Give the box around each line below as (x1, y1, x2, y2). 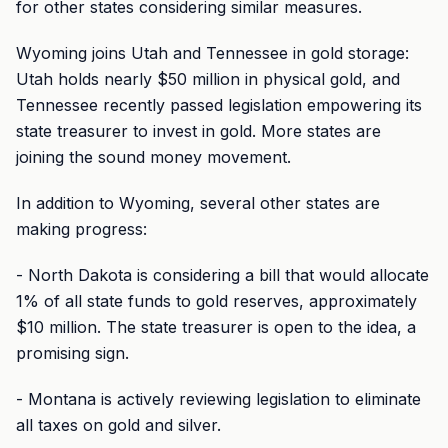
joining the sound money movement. (16, 147, 291, 167)
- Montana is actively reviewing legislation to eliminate (16, 389, 421, 409)
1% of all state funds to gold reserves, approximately (16, 291, 417, 311)
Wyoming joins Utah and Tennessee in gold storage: (16, 43, 409, 63)
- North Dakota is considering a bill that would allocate (16, 265, 429, 285)
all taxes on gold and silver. (16, 415, 221, 435)
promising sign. (16, 343, 129, 363)
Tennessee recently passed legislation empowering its (16, 95, 422, 115)
